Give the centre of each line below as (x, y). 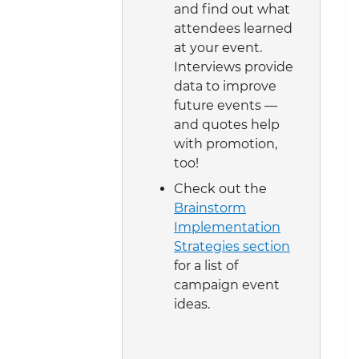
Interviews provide (234, 67)
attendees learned (233, 28)
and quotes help (227, 124)
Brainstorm (210, 208)
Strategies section (232, 246)
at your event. (218, 47)
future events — (226, 105)
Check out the (220, 188)
